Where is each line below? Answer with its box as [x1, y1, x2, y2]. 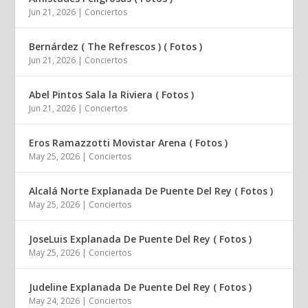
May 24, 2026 [29, 294, 80, 307]
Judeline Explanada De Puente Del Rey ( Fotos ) [29, 280, 252, 294]
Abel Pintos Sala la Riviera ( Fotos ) [29, 87, 195, 101]
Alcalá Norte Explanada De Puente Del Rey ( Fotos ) [29, 184, 274, 197]
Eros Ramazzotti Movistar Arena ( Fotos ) [29, 135, 228, 149]
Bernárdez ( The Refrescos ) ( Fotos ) [29, 39, 203, 53]
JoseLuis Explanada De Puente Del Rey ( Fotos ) [29, 232, 252, 245]
